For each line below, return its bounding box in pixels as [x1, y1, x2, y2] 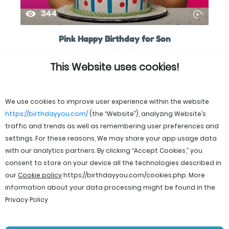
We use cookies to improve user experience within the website [5, 97, 209, 106]
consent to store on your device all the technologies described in [5, 158, 221, 167]
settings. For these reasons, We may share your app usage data [5, 134, 217, 143]
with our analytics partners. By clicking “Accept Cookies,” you [5, 146, 202, 155]
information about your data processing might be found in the [5, 183, 215, 192]
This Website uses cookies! [50, 60, 179, 74]
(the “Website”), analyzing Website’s [88, 109, 206, 118]
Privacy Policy [5, 195, 48, 204]
